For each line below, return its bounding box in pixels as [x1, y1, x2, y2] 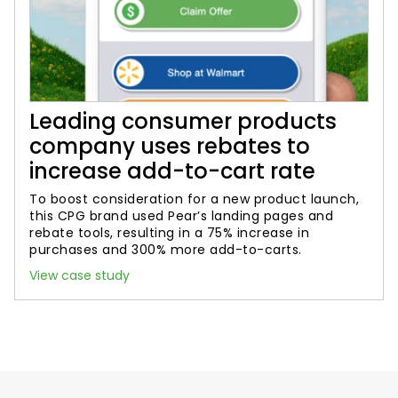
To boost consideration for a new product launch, [29, 190, 359, 208]
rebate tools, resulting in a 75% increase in [29, 224, 309, 242]
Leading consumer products [29, 107, 337, 136]
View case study [29, 267, 130, 284]
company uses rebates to [29, 131, 310, 161]
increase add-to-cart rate [29, 156, 315, 186]
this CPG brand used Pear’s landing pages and [29, 207, 333, 225]
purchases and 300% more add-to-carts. [29, 241, 302, 259]
